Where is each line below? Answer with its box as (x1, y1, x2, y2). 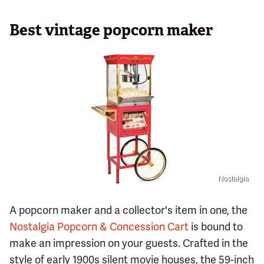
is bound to (189, 219, 243, 233)
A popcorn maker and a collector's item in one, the (9, 203, 247, 217)
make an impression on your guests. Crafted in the (9, 236, 248, 250)
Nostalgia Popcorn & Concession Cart (9, 219, 189, 233)
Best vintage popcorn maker (9, 19, 213, 40)
